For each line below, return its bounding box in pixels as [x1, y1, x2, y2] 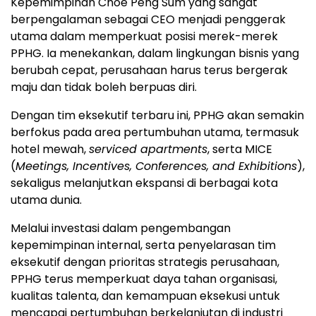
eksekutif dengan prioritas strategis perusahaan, [11, 253, 279, 270]
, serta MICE [207, 140, 272, 157]
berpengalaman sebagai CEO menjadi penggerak [11, 11, 286, 28]
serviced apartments [89, 140, 207, 157]
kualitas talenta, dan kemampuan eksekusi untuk [11, 287, 280, 304]
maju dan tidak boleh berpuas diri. [11, 78, 197, 95]
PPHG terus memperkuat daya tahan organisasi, [11, 270, 277, 287]
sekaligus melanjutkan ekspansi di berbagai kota [11, 174, 278, 191]
